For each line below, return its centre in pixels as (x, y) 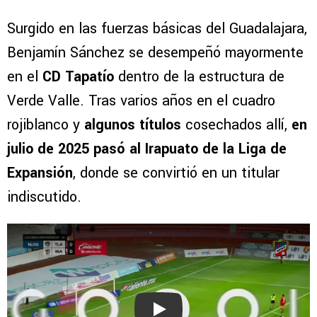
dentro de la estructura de (199, 77)
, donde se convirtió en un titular (176, 173)
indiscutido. (44, 197)
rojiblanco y (46, 125)
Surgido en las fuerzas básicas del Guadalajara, (157, 29)
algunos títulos (133, 125)
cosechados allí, (236, 125)
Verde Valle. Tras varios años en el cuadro (141, 101)
